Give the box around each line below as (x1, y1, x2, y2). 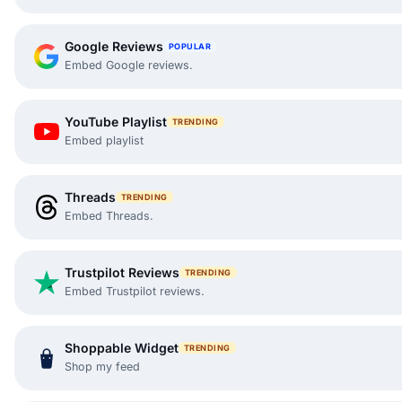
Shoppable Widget (65, 339, 179, 355)
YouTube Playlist (65, 113, 167, 129)
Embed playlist (65, 133, 144, 147)
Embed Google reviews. (65, 57, 193, 72)
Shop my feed (65, 359, 140, 373)
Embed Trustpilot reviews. (65, 284, 205, 298)
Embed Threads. (65, 208, 153, 223)
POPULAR (169, 40, 212, 51)
